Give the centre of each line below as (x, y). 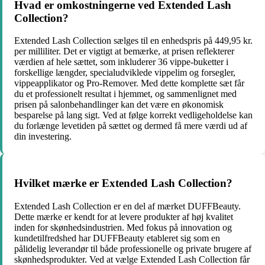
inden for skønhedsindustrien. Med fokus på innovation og (123, 227)
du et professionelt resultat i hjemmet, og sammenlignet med (125, 94)
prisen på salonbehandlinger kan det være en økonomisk (119, 105)
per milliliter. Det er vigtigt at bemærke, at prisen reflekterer (124, 51)
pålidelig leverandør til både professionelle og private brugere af (133, 248)
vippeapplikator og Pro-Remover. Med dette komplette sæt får (129, 83)
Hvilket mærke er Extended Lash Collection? (123, 183)
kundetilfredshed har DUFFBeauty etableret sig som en (117, 238)
